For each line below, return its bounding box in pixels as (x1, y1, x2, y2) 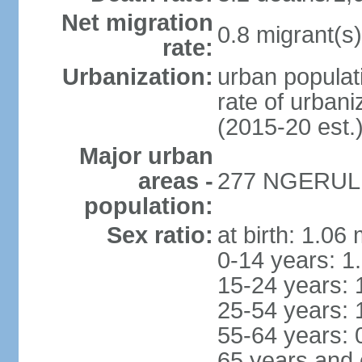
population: (83, 193, 213, 219)
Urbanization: (61, 64, 213, 90)
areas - (137, 168, 213, 194)
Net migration (61, 10, 213, 36)
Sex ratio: (106, 222, 213, 248)
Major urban (78, 143, 213, 169)
